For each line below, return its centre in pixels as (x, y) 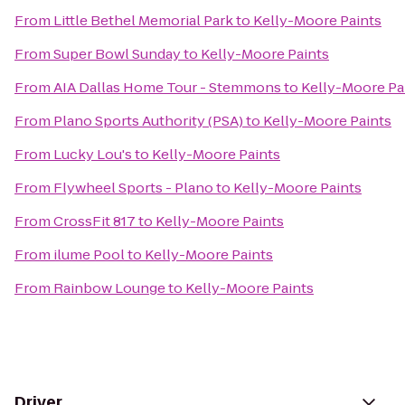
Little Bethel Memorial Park (143, 20)
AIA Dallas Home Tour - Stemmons (167, 87)
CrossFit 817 (94, 221)
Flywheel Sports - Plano (133, 188)
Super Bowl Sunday (117, 54)
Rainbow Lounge (109, 288)
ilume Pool (89, 254)
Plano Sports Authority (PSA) (148, 121)
